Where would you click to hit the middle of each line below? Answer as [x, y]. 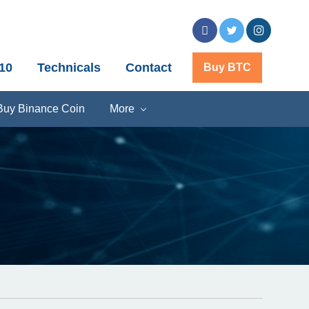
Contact [149, 67]
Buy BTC [227, 67]
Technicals [69, 67]
